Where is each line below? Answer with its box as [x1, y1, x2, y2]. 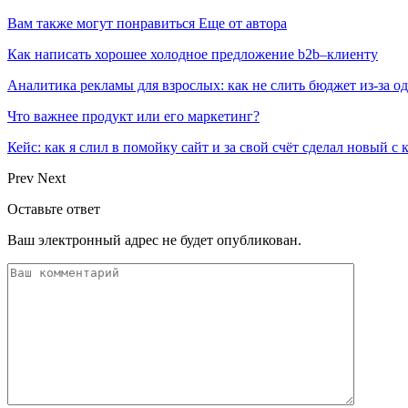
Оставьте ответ [7, 200, 100, 217]
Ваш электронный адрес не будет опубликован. [7, 231, 301, 248]
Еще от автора [199, 15, 287, 31]
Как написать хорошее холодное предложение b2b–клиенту [7, 46, 378, 62]
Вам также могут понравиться [7, 15, 195, 31]
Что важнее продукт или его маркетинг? [7, 107, 260, 124]
